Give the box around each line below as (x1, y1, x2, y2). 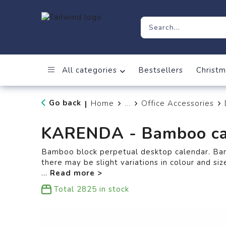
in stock (96, 184, 129, 194)
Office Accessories (141, 98, 214, 108)
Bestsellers (138, 65, 183, 75)
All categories (59, 65, 117, 75)
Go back (48, 98, 81, 108)
